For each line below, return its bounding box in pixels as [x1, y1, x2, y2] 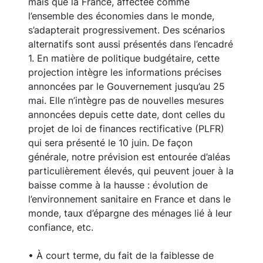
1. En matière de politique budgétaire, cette [28, 52, 220, 65]
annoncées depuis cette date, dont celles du [28, 109, 225, 121]
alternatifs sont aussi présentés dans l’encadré [28, 38, 233, 50]
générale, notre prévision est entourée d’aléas [28, 151, 230, 163]
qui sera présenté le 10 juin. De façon [28, 137, 193, 149]
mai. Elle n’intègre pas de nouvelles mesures [28, 95, 224, 107]
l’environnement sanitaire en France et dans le [28, 193, 231, 205]
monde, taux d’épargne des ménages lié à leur [28, 207, 232, 220]
